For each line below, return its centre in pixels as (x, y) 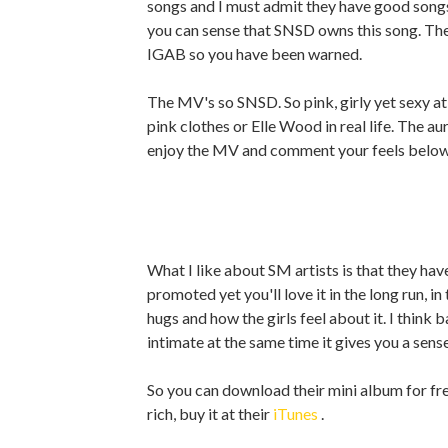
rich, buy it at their (210, 413)
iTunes (297, 413)
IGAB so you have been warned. (254, 53)
